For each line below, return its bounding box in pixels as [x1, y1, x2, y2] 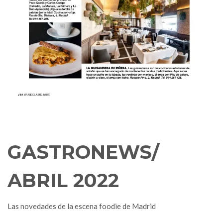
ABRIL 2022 [7, 169, 119, 193]
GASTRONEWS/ [7, 140, 159, 164]
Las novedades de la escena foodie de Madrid [7, 202, 156, 211]
